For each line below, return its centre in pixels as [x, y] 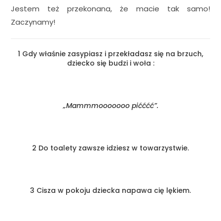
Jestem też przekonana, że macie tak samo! [110, 8]
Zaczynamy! [33, 22]
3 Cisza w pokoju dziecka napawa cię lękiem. [110, 190]
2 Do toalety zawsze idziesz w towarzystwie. [110, 148]
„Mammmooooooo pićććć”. [110, 105]
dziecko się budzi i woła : [110, 63]
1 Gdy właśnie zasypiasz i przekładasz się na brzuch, [110, 54]
